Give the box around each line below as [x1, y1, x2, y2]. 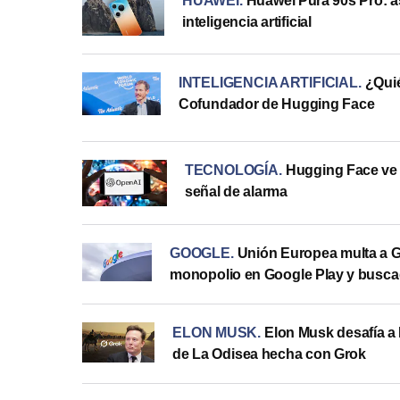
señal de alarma [184, 183, 288, 199]
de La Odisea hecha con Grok [172, 346, 366, 362]
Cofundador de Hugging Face [178, 96, 375, 112]
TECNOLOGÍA [184, 162, 279, 178]
